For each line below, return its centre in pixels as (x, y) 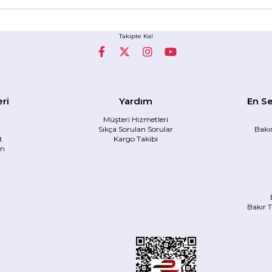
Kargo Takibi (136, 138)
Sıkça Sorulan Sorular (136, 129)
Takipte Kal (136, 36)
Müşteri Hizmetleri (136, 119)
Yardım (136, 101)
